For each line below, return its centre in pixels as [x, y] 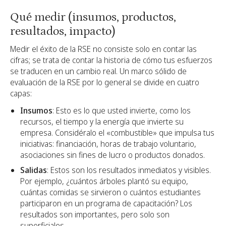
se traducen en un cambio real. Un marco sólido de [98, 71]
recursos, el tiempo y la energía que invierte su [102, 121]
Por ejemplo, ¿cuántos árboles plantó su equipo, [104, 181]
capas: [21, 93]
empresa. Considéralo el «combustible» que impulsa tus [117, 132]
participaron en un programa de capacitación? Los [106, 203]
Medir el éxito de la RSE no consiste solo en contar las [103, 49]
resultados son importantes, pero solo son [95, 214]
